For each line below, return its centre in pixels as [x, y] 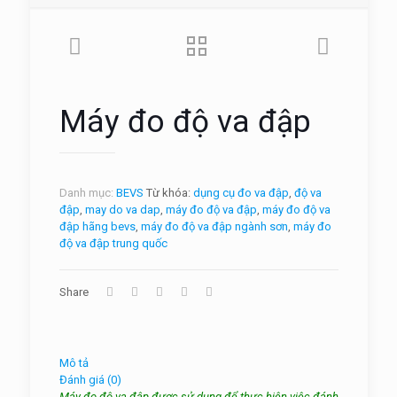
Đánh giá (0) [90, 380]
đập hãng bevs [97, 226]
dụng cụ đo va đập [241, 193]
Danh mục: [87, 193]
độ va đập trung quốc [113, 243]
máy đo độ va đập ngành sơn [214, 226]
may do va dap [122, 210]
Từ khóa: [169, 193]
